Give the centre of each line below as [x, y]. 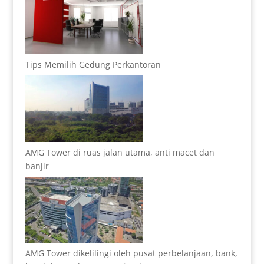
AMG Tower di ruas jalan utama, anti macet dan [120, 152]
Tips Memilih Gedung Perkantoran [93, 65]
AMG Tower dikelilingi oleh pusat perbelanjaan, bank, [131, 253]
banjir [37, 166]
